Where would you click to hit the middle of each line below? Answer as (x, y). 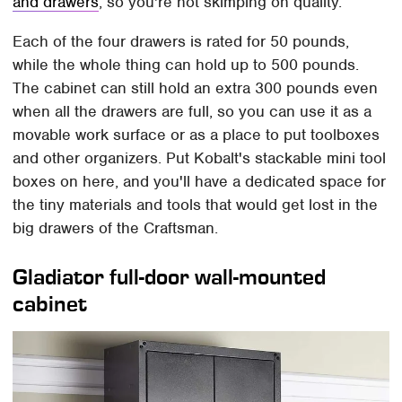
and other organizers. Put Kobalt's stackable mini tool (200, 158)
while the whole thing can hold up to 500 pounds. (186, 65)
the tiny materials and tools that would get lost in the (196, 205)
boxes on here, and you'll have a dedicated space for (200, 182)
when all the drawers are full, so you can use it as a (192, 112)
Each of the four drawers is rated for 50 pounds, (181, 42)
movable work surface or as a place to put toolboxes (197, 135)
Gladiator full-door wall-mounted (170, 277)
